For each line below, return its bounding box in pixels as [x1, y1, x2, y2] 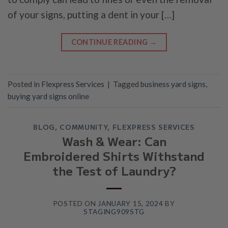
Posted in [8, 79, 41, 89]
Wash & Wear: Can [62, 132, 166, 150]
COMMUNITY [60, 122, 108, 132]
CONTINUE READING [71, 38, 150, 47]
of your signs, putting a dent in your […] [8, 8, 175, 20]
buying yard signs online [8, 92, 89, 101]
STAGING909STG [83, 207, 145, 216]
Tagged [113, 79, 140, 89]
